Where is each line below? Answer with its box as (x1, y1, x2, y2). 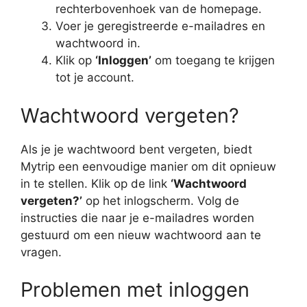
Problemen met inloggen (21, 278, 249, 302)
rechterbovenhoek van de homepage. (56, 2, 262, 16)
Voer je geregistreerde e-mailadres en (56, 19, 265, 34)
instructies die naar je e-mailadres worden (21, 210, 254, 225)
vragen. (21, 245, 62, 259)
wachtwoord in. (56, 36, 140, 51)
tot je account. (56, 71, 134, 85)
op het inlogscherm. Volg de (82, 193, 239, 208)
